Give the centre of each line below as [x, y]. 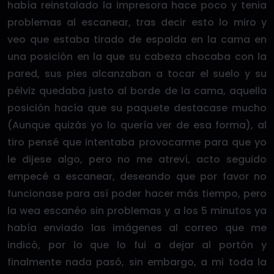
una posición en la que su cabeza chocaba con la [137, 57]
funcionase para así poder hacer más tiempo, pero [137, 194]
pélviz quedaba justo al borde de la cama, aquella [137, 91]
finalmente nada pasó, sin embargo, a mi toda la [137, 262]
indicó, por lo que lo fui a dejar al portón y [137, 245]
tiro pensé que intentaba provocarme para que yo [137, 142]
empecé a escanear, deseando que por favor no [137, 176]
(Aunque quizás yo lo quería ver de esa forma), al [137, 125]
